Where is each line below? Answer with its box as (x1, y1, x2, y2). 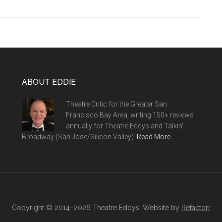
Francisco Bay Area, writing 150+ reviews (66, 111, 194, 119)
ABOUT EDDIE (22, 77, 76, 87)
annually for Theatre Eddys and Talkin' (66, 122, 183, 130)
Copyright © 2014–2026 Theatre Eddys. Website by (11, 204, 181, 212)
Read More (137, 133, 170, 141)
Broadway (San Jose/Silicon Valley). (22, 133, 137, 141)
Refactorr (181, 204, 211, 212)
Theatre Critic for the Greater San (66, 100, 167, 108)
